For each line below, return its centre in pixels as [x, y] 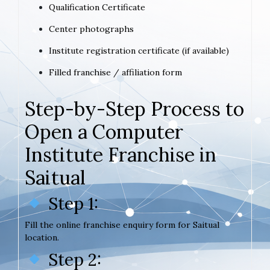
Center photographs [91, 29]
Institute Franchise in [121, 154]
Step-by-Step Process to [134, 108]
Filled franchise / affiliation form [115, 72]
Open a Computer [104, 131]
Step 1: [71, 203]
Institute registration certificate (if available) [139, 50]
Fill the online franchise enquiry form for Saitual [122, 224]
